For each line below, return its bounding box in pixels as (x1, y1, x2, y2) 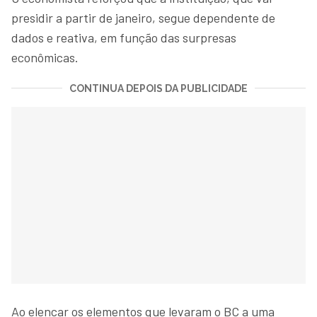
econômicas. (11, 49, 79, 65)
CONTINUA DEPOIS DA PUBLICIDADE (69, 82, 248, 94)
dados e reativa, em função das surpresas (11, 29, 236, 45)
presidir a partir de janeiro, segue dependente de (11, 9, 275, 25)
